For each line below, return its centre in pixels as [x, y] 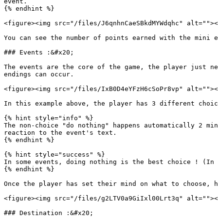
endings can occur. [39, 74]
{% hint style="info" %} [49, 118]
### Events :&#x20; [39, 52]
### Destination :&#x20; [49, 213]
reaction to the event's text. [60, 133]
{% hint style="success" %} [54, 154]
